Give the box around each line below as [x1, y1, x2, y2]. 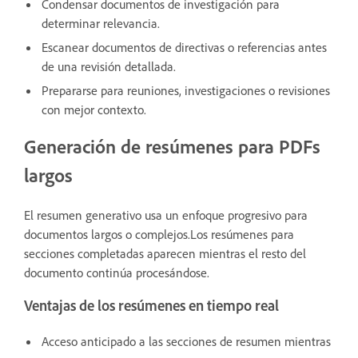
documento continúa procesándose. [24, 264, 209, 280]
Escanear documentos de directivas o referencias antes [42, 38, 327, 55]
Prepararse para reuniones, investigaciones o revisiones [42, 82, 330, 98]
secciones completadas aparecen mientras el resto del [24, 245, 306, 261]
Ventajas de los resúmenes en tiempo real [24, 296, 279, 315]
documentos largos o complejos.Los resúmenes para [24, 225, 294, 242]
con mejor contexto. [42, 101, 146, 117]
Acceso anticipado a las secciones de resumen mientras [42, 333, 331, 350]
